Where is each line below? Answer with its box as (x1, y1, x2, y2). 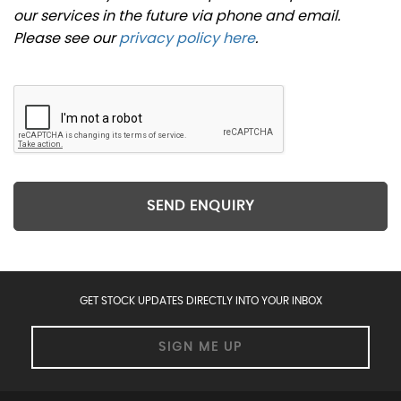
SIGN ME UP (158, 340, 243, 354)
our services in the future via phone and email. (13, 4, 340, 26)
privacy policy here (119, 27, 255, 48)
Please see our (13, 27, 119, 48)
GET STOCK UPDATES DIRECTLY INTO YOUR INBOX (79, 294, 322, 306)
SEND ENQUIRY (147, 199, 254, 214)
